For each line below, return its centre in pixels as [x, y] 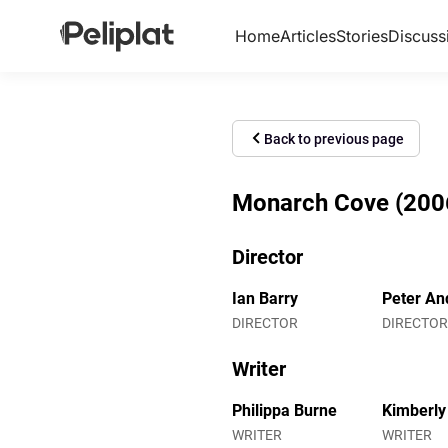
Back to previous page [334, 138]
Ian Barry [265, 298]
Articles [307, 36]
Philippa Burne [284, 410]
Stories [361, 36]
